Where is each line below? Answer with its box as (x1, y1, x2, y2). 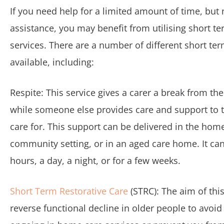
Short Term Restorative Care (10, 185, 128, 197)
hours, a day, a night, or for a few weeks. (10, 154, 180, 166)
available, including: (10, 56, 94, 68)
